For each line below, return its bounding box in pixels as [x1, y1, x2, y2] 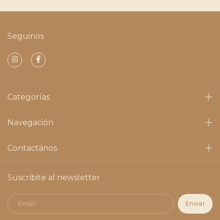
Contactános [7, 143, 57, 153]
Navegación [7, 117, 54, 127]
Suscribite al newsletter [7, 172, 100, 182]
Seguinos [7, 31, 44, 41]
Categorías [7, 92, 50, 102]
